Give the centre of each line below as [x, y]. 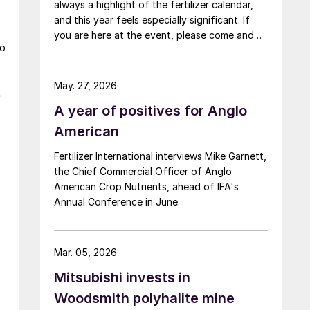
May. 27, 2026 [85, 85]
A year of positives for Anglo [151, 110]
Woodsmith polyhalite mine [144, 298]
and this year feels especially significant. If [152, 19]
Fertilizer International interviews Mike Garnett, [160, 156]
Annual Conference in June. [117, 201]
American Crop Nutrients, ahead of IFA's [146, 186]
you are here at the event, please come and [154, 35]
